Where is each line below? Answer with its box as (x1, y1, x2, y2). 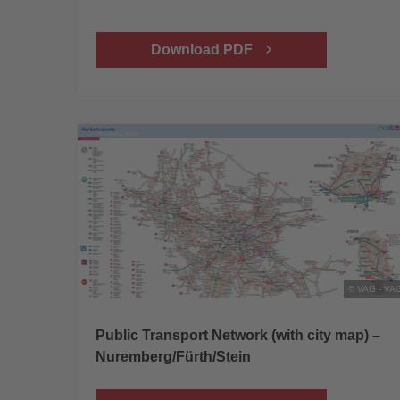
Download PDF (151, 42, 256, 57)
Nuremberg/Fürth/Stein (96, 349, 251, 364)
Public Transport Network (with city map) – (96, 328, 380, 343)
